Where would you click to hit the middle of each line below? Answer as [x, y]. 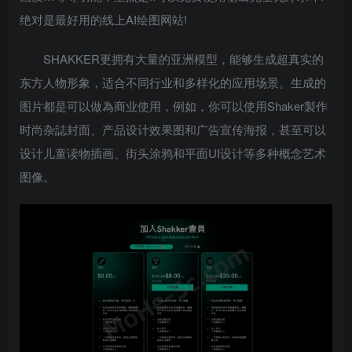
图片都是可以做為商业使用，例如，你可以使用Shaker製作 [174, 105]
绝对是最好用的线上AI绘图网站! [103, 19]
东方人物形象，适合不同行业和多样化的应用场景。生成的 [173, 82]
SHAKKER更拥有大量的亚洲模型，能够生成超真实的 [183, 58]
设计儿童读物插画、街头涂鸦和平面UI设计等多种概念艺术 [173, 152]
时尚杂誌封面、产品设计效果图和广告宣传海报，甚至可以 [173, 129]
